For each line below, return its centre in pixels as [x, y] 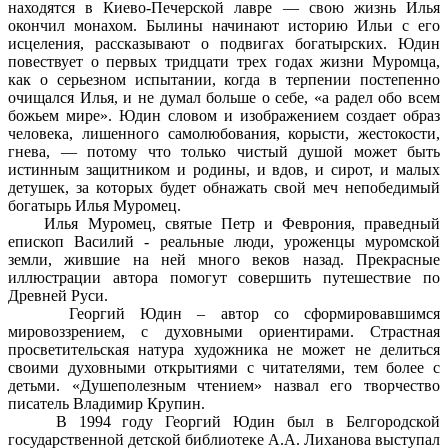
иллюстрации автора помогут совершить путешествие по [224, 278]
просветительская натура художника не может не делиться [224, 350]
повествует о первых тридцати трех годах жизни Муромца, [224, 62]
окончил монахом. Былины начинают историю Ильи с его [224, 26]
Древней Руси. [58, 296]
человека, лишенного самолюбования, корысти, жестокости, [224, 134]
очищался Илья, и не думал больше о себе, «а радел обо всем [224, 98]
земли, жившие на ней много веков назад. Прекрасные [224, 260]
